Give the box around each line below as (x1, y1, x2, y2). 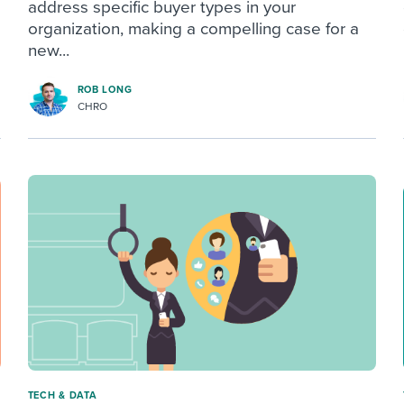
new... (27, 40, 69, 60)
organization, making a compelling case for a (27, 18, 359, 39)
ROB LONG (77, 84, 133, 96)
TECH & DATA (27, 390, 97, 402)
